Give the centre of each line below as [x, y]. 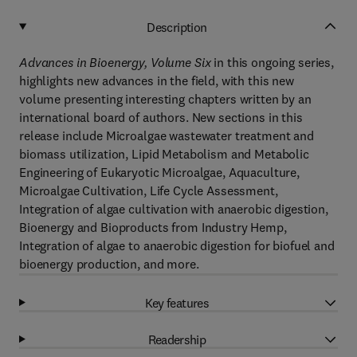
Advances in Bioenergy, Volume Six [115, 62]
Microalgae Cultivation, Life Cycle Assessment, [149, 190]
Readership [177, 339]
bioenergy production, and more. [109, 264]
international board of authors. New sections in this [161, 117]
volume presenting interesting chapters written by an [165, 99]
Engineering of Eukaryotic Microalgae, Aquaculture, [159, 172]
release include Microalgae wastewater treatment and [167, 135]
